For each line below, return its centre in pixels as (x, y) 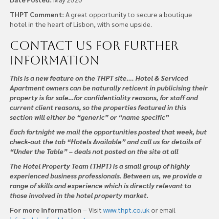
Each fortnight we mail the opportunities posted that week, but (108, 132)
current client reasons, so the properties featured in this (98, 107)
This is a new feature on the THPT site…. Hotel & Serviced (99, 78)
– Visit (92, 210)
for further (135, 46)
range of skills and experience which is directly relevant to (100, 186)
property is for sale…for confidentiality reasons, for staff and (104, 98)
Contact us (51, 46)
